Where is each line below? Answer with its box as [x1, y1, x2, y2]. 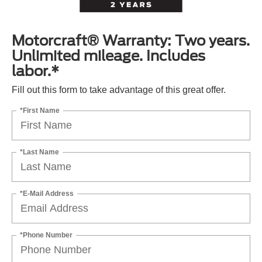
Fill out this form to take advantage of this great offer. [12, 84, 226, 95]
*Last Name [20, 147, 59, 156]
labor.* [12, 62, 59, 80]
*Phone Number [20, 230, 73, 239]
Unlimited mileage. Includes [12, 47, 205, 64]
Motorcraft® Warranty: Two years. [12, 32, 250, 49]
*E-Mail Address [20, 189, 74, 198]
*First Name [20, 106, 60, 115]
